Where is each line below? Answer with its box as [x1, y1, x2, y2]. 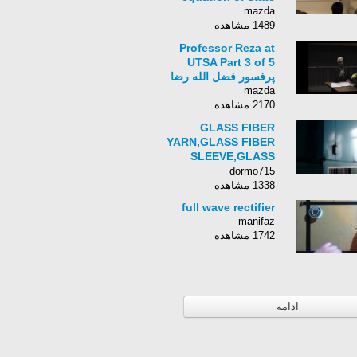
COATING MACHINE [169, 178, 275, 191]
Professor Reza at [179, 41, 275, 54]
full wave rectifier [182, 201, 275, 214]
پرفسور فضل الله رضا [171, 70, 275, 83]
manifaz [238, 215, 275, 227]
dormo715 [229, 165, 275, 177]
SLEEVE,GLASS [190, 150, 275, 163]
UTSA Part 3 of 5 [187, 56, 275, 69]
